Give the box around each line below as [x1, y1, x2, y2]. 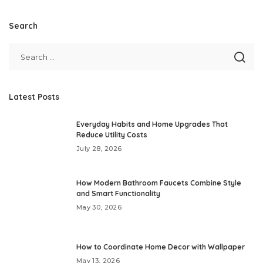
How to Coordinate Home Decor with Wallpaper [76, 242, 245, 251]
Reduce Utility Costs [76, 130, 147, 139]
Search [9, 20, 38, 31]
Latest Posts [9, 91, 59, 102]
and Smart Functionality [76, 188, 160, 198]
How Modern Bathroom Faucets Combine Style [76, 178, 241, 187]
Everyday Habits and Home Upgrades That [76, 119, 228, 129]
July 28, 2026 [76, 144, 122, 153]
